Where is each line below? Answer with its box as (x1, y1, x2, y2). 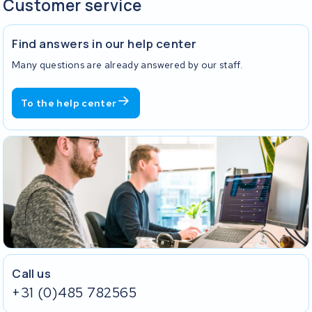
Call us (12, 265, 52, 281)
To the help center (21, 96, 117, 109)
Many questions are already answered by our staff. (12, 58, 243, 71)
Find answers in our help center (12, 36, 197, 52)
